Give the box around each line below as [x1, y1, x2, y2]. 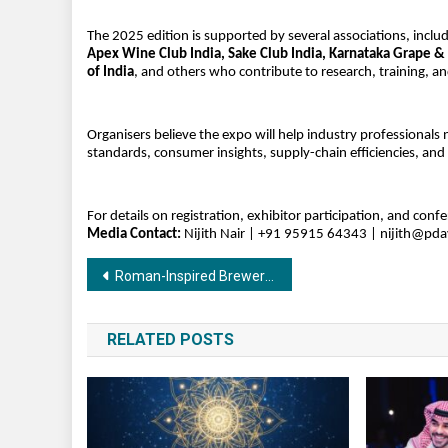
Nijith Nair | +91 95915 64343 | [181, 227, 380, 243]
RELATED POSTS [107, 330, 234, 350]
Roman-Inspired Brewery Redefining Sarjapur [115, 268, 265, 285]
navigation [86, 298, 230, 334]
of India [87, 65, 134, 81]
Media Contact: [87, 227, 181, 243]
